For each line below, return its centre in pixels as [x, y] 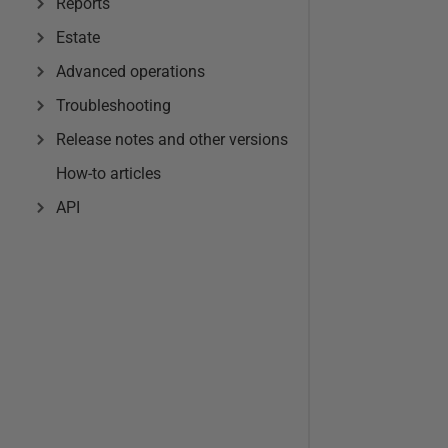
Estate [78, 37]
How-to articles [108, 173]
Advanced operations [130, 71]
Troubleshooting [113, 105]
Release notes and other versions [172, 139]
